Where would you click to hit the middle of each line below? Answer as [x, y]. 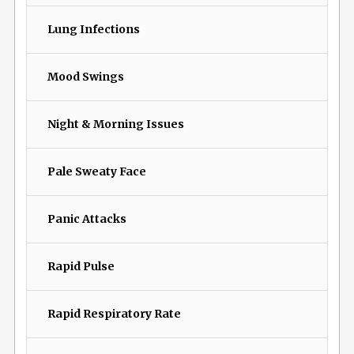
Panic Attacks [87, 219]
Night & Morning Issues [115, 124]
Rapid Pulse [81, 267]
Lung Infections [93, 30]
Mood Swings [85, 77]
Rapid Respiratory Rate [114, 314]
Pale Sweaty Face [96, 172]
